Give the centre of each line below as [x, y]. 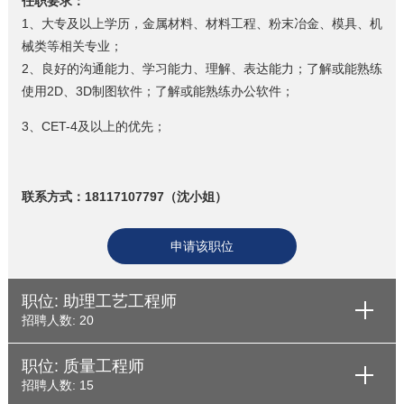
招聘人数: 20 [57, 320]
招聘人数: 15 [57, 385]
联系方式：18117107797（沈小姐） [124, 196]
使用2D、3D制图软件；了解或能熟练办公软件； [157, 91]
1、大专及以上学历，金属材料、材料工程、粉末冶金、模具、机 [202, 23]
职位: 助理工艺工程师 [99, 301]
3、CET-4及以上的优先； [93, 126]
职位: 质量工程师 [83, 366]
